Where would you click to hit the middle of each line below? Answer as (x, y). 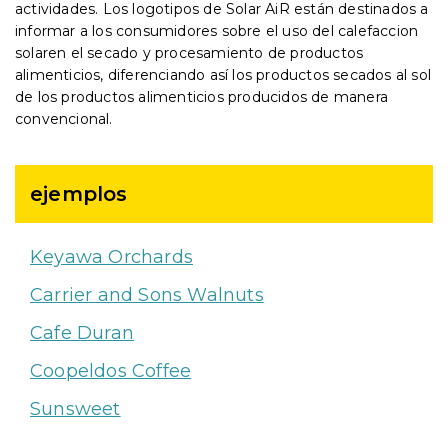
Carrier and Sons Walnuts (147, 295)
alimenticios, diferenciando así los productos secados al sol (223, 75)
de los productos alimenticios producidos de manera (202, 97)
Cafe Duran (82, 333)
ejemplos (79, 194)
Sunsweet (75, 409)
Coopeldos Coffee (111, 371)
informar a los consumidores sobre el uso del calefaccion (217, 31)
